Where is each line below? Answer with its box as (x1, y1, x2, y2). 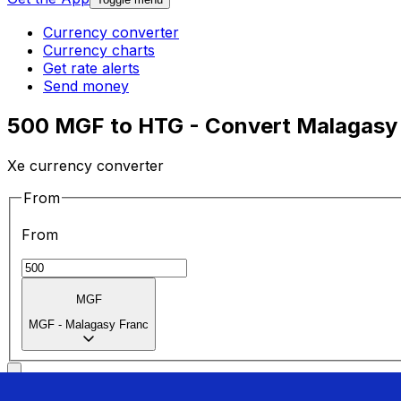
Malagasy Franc (65, 318, 149, 332)
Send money (43, 77, 129, 96)
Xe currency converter (7, 156, 164, 175)
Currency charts (43, 41, 155, 60)
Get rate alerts (43, 59, 140, 78)
